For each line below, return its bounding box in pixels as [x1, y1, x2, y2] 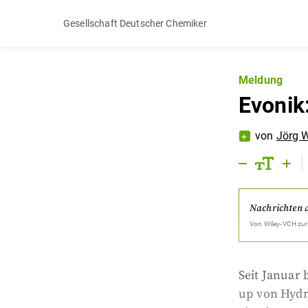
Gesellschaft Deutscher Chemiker [63, 17, 207, 29]
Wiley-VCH [263, 220, 296, 228]
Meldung [239, 74, 283, 87]
